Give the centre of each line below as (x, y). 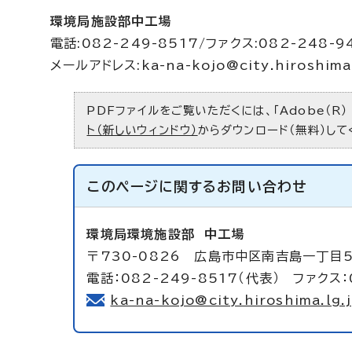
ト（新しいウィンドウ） (142, 130)
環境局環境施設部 (146, 234)
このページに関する (152, 187)
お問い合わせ (262, 187)
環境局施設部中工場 (111, 21)
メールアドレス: (96, 65)
